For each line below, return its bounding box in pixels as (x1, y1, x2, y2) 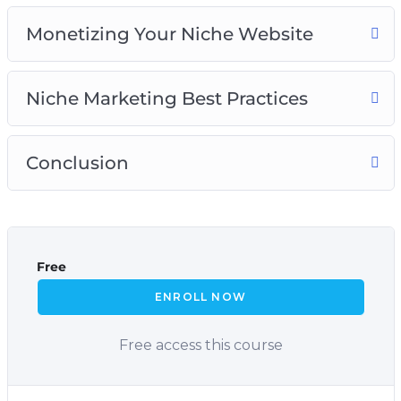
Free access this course (118, 336, 283, 354)
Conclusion (25, 151, 129, 174)
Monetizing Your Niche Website (25, 22, 313, 45)
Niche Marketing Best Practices (25, 87, 308, 109)
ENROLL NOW (155, 289, 246, 303)
